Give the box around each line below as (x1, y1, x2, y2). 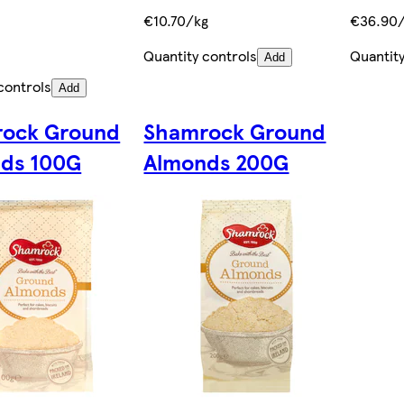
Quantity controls (143, 44, 258, 66)
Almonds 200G (143, 145, 289, 177)
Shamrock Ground (143, 115, 326, 146)
